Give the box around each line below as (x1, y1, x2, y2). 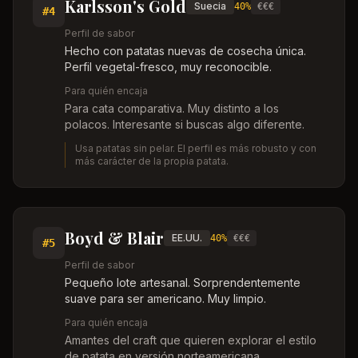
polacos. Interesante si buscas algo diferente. (65, 117, 304, 131)
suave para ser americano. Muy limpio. (65, 292, 266, 305)
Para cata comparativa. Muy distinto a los (65, 101, 279, 115)
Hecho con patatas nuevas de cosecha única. (65, 44, 306, 58)
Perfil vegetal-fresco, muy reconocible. (65, 60, 272, 74)
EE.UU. (172, 232, 202, 244)
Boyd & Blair (65, 227, 164, 249)
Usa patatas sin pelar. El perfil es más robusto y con (75, 142, 316, 154)
